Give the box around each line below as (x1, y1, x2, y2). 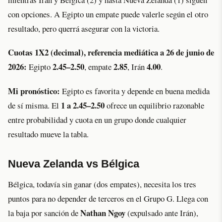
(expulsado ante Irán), (125, 207, 198, 219)
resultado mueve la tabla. (8, 128, 89, 140)
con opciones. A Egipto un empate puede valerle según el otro (8, 8, 208, 20)
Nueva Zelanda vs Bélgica (8, 157, 139, 170)
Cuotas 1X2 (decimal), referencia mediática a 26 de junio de (8, 46, 214, 59)
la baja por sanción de (8, 207, 80, 219)
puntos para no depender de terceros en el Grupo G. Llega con (8, 192, 208, 204)
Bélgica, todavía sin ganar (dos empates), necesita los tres (8, 178, 196, 190)
